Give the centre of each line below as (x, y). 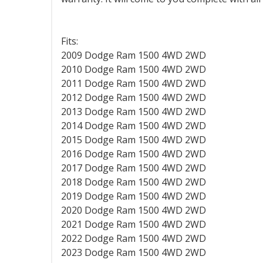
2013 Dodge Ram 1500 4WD (123, 112)
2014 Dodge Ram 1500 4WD (123, 126)
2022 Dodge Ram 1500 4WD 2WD (134, 238)
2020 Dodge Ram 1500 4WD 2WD (134, 210)
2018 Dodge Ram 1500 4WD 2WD (134, 182)
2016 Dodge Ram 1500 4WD (123, 154)
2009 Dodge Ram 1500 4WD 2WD (134, 55)
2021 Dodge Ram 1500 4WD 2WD (134, 224)
